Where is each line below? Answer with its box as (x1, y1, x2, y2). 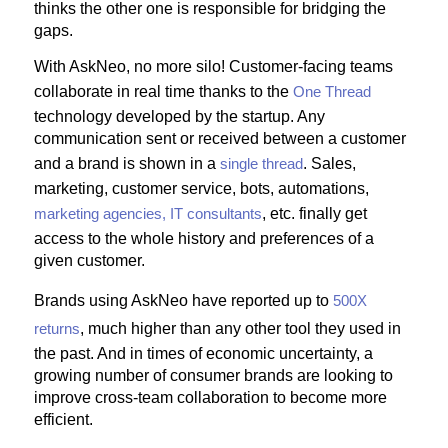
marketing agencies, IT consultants (34, 205, 262, 223)
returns (34, 319, 80, 337)
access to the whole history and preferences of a (34, 230, 374, 248)
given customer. (34, 252, 145, 270)
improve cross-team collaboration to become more (34, 388, 387, 406)
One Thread (293, 83, 371, 101)
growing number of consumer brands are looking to (34, 366, 393, 384)
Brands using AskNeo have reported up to (34, 291, 333, 309)
